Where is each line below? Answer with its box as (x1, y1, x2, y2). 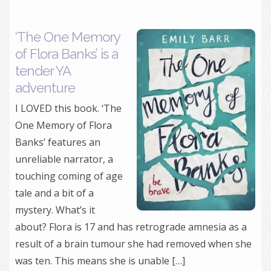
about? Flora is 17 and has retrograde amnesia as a (15, 220, 247, 233)
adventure (15, 80, 75, 96)
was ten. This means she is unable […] (15, 254, 185, 267)
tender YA (15, 63, 71, 79)
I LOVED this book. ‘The (15, 102, 122, 115)
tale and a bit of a (15, 186, 94, 200)
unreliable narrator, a (15, 152, 113, 166)
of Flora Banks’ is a (15, 46, 118, 62)
